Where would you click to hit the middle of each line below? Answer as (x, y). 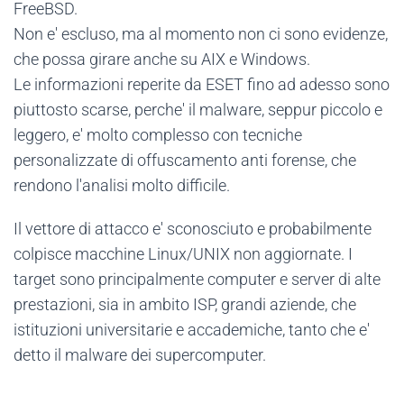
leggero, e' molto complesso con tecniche (158, 135)
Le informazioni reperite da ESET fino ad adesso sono (202, 84)
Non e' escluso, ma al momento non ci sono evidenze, (201, 34)
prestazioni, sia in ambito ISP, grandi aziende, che (185, 304)
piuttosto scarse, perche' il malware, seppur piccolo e (198, 110)
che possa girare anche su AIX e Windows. (162, 59)
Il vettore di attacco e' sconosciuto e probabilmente (193, 229)
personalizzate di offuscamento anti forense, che (185, 160)
